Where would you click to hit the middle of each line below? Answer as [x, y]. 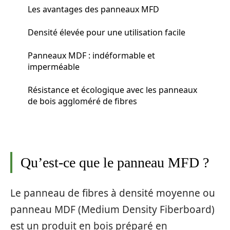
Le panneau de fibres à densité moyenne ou [113, 193]
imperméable [54, 66]
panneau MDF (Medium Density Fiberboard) [112, 209]
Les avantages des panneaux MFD [93, 9]
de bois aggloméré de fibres [82, 101]
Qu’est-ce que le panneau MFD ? [115, 162]
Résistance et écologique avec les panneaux [112, 90]
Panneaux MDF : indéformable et [91, 55]
